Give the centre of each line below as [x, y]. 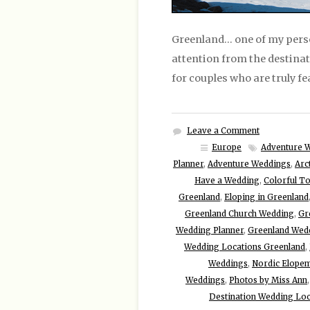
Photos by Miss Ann [268, 280]
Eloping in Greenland [266, 197]
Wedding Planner [210, 230]
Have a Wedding [227, 180]
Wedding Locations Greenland [245, 247]
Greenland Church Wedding [239, 213]
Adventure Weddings [249, 164]
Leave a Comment [223, 130]
